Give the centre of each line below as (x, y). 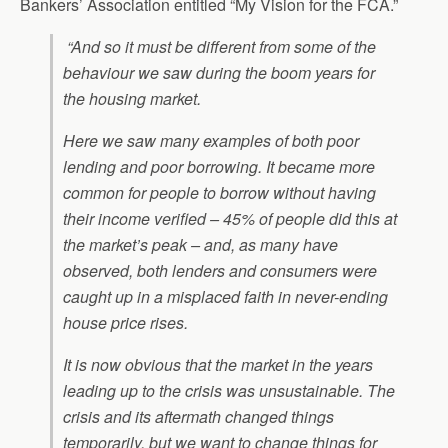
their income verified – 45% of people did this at (230, 218)
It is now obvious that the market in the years (218, 364)
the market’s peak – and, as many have (200, 244)
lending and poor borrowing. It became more (219, 166)
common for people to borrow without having (219, 192)
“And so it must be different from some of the (219, 46)
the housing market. (132, 98)
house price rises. (125, 322)
